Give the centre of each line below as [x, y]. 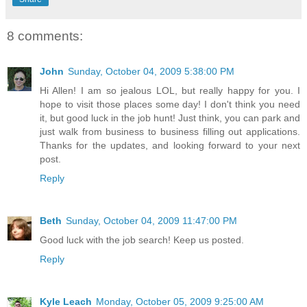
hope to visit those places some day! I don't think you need [170, 105]
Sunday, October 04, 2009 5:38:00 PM [151, 72]
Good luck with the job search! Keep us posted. [142, 240]
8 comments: [45, 36]
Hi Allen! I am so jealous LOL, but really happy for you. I [170, 91]
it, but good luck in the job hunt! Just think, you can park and [170, 118]
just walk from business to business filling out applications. [170, 132]
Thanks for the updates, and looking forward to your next [170, 146]
